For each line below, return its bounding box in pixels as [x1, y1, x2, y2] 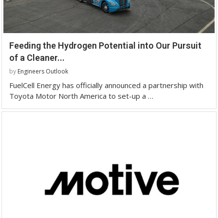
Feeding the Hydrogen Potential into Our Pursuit [9, 40, 201, 51]
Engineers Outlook [18, 67, 68, 75]
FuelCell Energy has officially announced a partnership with [9, 80, 203, 90]
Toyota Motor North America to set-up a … [9, 91, 153, 101]
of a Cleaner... [9, 52, 65, 63]
